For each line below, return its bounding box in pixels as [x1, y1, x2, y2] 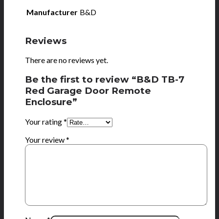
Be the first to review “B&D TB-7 [25, 74, 185, 86]
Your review [25, 134, 66, 144]
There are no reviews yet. [25, 55, 109, 65]
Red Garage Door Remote [25, 85, 152, 97]
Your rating [25, 116, 64, 126]
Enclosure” [25, 96, 78, 108]
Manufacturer [26, 7, 78, 17]
